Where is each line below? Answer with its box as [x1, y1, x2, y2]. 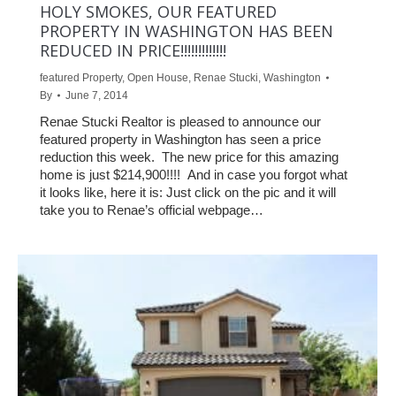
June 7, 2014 [65, 89, 128, 103]
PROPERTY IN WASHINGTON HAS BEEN [40, 20, 333, 42]
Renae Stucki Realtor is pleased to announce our [40, 114, 321, 130]
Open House [127, 72, 188, 85]
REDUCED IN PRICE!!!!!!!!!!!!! [40, 40, 226, 62]
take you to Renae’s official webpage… [40, 202, 263, 218]
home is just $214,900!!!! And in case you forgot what [40, 167, 347, 183]
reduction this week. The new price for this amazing [40, 149, 339, 165]
